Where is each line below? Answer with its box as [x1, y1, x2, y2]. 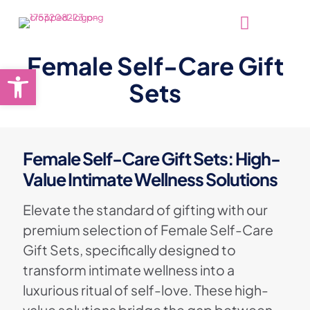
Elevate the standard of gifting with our [23, 201, 268, 218]
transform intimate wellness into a [23, 262, 235, 278]
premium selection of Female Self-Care [23, 221, 273, 238]
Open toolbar [6, 62, 82, 89]
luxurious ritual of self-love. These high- [23, 282, 268, 298]
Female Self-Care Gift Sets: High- [23, 147, 280, 170]
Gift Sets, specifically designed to [23, 241, 236, 258]
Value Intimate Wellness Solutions [23, 168, 277, 190]
